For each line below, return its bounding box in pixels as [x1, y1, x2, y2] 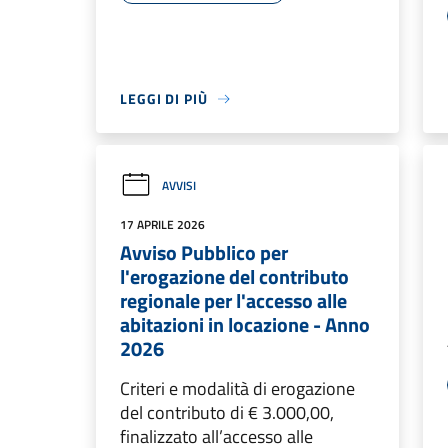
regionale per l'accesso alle [120, 285, 347, 317]
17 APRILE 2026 [120, 215, 205, 235]
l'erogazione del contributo [120, 261, 349, 293]
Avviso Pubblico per [120, 237, 288, 269]
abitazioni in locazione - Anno [120, 309, 370, 341]
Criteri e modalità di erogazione [120, 375, 355, 403]
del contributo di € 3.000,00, [120, 399, 334, 427]
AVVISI [162, 176, 196, 196]
